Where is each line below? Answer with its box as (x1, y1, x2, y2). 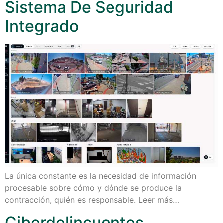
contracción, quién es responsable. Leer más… (5, 195, 179, 205)
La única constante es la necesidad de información (5, 171, 196, 181)
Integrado (5, 16, 79, 36)
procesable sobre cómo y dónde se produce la (5, 183, 182, 193)
